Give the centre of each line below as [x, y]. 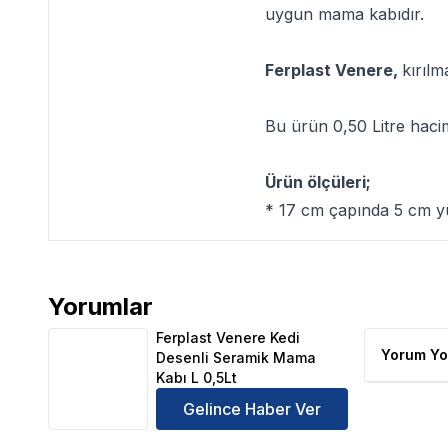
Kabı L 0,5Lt [196, 377]
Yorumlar [100, 306]
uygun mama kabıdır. [344, 14]
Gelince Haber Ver [252, 409]
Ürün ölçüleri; [318, 182]
